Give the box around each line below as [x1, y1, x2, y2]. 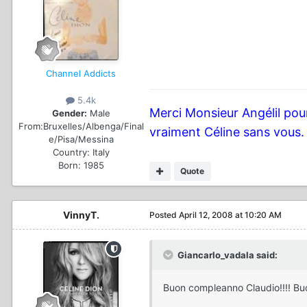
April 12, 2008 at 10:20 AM [179, 210, 282, 221]
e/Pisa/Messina [48, 134, 114, 145]
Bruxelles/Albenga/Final [42, 121, 144, 132]
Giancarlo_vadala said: [177, 249, 278, 261]
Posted [149, 210, 179, 221]
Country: [52, 147, 90, 158]
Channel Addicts [46, 67, 116, 79]
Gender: [51, 108, 87, 119]
